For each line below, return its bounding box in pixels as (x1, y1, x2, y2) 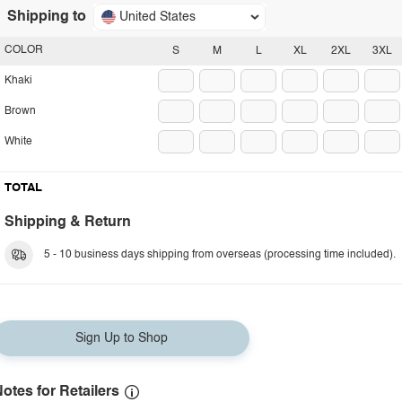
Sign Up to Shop (74, 332, 168, 345)
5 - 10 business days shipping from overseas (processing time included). (44, 249, 396, 260)
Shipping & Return (4, 215, 131, 230)
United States (119, 11, 196, 23)
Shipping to (7, 10, 86, 24)
